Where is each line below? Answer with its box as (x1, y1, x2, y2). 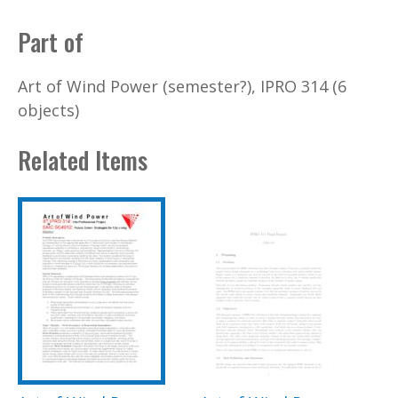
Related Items (18, 142, 147, 179)
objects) (18, 99, 79, 121)
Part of (18, 24, 84, 60)
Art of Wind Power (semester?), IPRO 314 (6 (18, 75, 346, 97)
